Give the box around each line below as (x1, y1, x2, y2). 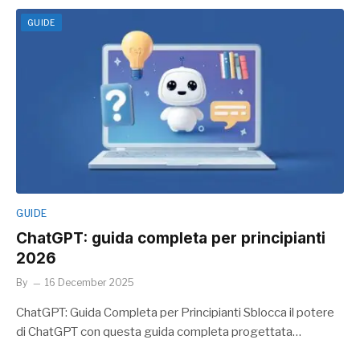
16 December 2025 (45, 276, 134, 288)
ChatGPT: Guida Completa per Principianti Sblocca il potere (16, 305, 334, 320)
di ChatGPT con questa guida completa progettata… (16, 324, 301, 339)
